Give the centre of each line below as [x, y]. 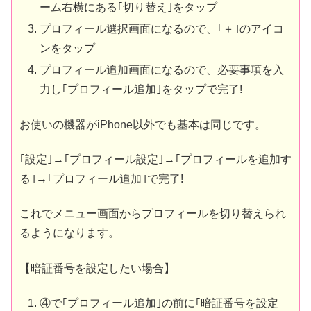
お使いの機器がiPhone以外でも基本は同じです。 [143, 124]
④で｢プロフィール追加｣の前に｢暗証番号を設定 [159, 303]
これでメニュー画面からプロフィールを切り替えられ [153, 214]
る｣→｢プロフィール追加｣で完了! [101, 178]
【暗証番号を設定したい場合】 [97, 268]
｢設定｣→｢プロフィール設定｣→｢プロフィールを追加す [155, 159]
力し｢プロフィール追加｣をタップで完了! [141, 90]
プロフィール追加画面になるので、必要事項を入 [162, 70]
